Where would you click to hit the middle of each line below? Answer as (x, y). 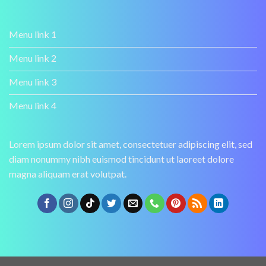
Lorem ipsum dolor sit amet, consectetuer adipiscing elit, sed (131, 144)
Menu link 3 (33, 82)
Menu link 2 (33, 58)
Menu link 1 (33, 34)
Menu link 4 (33, 106)
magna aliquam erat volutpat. (68, 174)
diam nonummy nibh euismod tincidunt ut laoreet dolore (121, 159)
